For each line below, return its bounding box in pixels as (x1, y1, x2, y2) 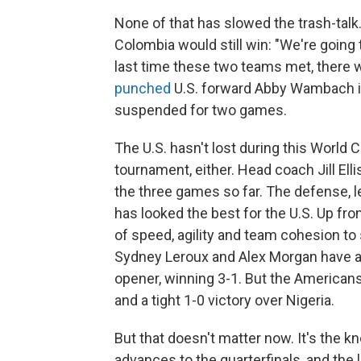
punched (114, 80, 171, 98)
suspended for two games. (114, 102, 287, 119)
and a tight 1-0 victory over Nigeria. (114, 292, 334, 309)
